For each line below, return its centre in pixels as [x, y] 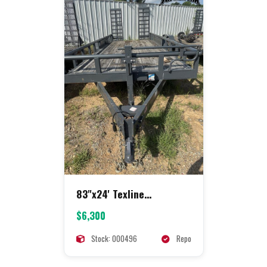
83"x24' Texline [110, 193]
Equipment [99, 208]
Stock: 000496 [113, 238]
